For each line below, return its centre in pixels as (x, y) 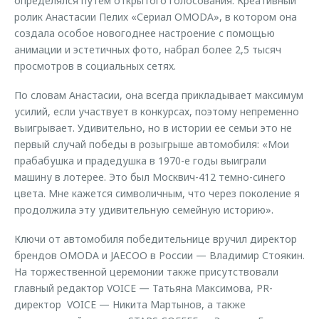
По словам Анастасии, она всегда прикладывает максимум (159, 95)
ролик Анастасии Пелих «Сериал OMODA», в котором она (156, 17)
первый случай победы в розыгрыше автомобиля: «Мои (152, 144)
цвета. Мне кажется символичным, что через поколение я (157, 193)
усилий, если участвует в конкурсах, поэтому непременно (157, 111)
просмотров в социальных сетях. (95, 66)
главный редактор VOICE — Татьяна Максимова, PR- (143, 288)
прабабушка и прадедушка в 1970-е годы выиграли (140, 161)
